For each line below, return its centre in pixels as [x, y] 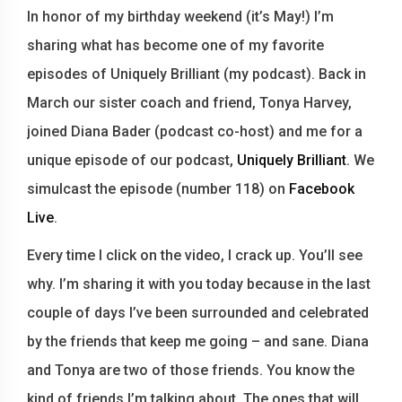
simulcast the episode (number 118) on [158, 188]
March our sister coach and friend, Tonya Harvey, [189, 102]
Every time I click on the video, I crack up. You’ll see [195, 255]
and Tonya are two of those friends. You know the [191, 370]
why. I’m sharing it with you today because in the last [199, 284]
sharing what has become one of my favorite [175, 45]
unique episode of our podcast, [132, 160]
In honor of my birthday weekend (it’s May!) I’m [180, 16]
